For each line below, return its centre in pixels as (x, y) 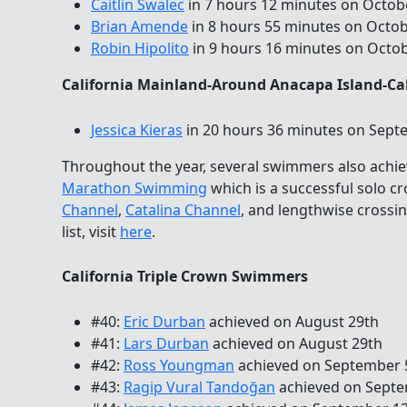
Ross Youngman (179, 365)
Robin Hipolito (140, 49)
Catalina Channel (183, 209)
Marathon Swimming (134, 188)
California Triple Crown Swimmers (185, 277)
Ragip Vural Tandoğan (199, 387)
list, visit (91, 231)
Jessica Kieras (137, 129)
